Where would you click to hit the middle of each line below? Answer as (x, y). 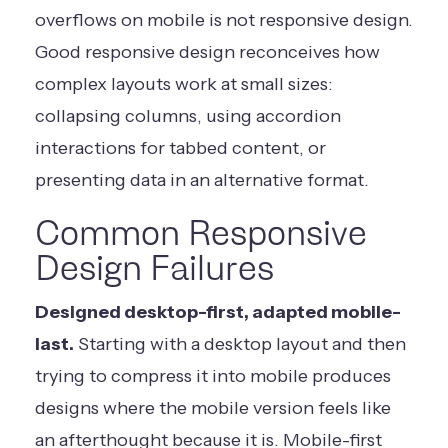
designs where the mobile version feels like (213, 407)
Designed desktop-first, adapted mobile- (218, 311)
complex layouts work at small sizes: (184, 83)
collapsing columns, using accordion (188, 115)
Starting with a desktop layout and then (240, 343)
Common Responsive (201, 232)
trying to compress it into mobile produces (213, 375)
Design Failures (154, 267)
